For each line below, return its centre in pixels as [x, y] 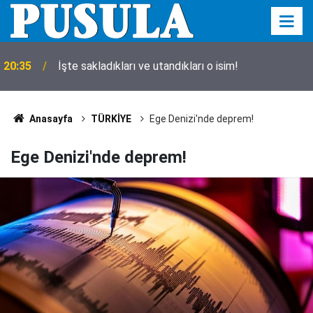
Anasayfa [50, 119]
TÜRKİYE [111, 119]
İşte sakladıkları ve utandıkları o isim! [148, 66]
